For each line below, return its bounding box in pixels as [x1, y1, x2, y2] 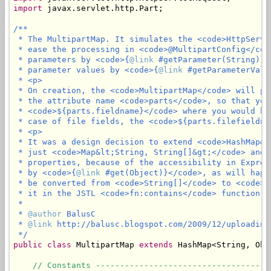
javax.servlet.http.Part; [42, 4, 163, 13]
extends [139, 240, 173, 250]
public [13, 240, 42, 250]
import [13, 4, 42, 13]
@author [28, 209, 62, 219]
